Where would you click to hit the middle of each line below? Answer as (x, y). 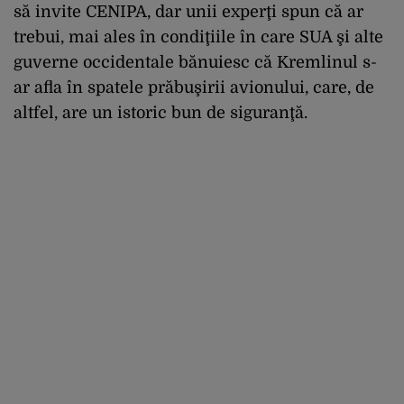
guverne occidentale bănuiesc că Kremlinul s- (195, 62)
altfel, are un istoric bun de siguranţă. (161, 112)
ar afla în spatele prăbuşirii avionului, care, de (194, 87)
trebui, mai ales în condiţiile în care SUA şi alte (198, 37)
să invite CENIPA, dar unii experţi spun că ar (188, 11)
